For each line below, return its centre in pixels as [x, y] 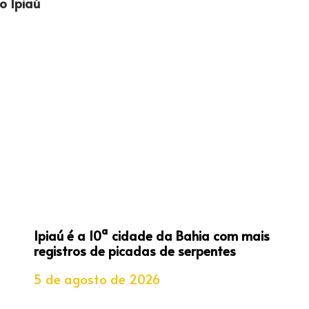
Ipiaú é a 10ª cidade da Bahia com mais [151, 236]
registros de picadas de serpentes [134, 251]
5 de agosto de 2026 [97, 279]
